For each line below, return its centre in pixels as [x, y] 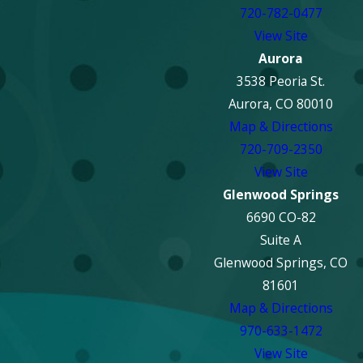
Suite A [281, 239]
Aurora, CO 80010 [281, 103]
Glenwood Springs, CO [281, 262]
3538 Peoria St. [281, 81]
